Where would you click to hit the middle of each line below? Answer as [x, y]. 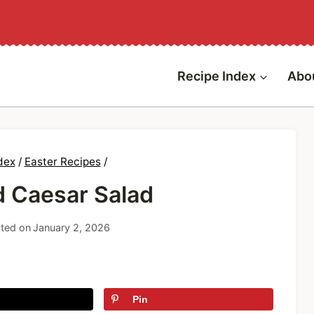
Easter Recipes [62, 162]
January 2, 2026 [71, 227]
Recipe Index [216, 76]
